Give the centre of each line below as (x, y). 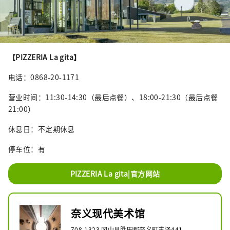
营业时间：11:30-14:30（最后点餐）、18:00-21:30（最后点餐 (113, 97)
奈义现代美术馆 (108, 214)
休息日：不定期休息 (42, 129)
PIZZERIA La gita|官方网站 (115, 174)
